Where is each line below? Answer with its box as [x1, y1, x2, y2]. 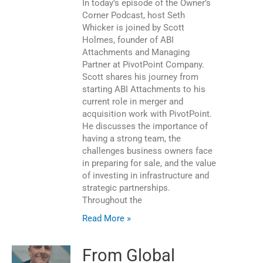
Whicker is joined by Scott [82, 22, 184, 33]
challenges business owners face [82, 146, 213, 157]
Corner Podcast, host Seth [82, 10, 185, 21]
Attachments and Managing [82, 47, 190, 58]
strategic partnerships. [82, 183, 170, 194]
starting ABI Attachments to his [82, 84, 205, 95]
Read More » [82, 213, 131, 224]
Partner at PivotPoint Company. [82, 59, 204, 70]
